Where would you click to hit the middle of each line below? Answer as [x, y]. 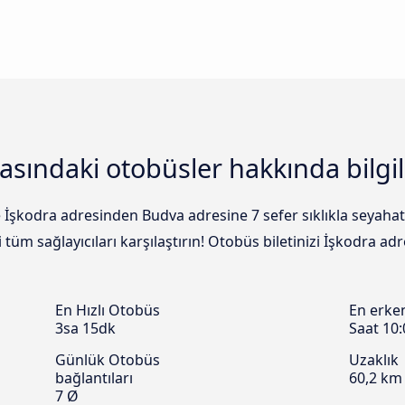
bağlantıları [94, 378]
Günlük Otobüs [108, 360]
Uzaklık [374, 360]
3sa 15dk [85, 329]
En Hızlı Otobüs [108, 311]
